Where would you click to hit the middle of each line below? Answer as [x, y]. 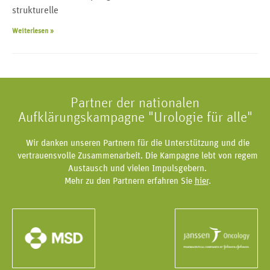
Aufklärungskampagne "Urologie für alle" [135, 118]
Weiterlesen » [33, 31]
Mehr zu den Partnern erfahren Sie [129, 181]
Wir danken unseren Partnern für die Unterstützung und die [137, 143]
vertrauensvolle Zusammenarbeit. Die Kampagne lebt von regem [137, 156]
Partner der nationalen [135, 103]
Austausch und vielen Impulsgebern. [137, 169]
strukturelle [35, 11]
